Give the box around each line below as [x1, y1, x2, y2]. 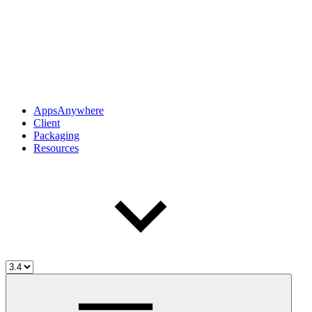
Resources [33, 141, 79, 154]
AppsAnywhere [33, 104, 104, 116]
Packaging [33, 129, 79, 141]
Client [33, 116, 60, 129]
